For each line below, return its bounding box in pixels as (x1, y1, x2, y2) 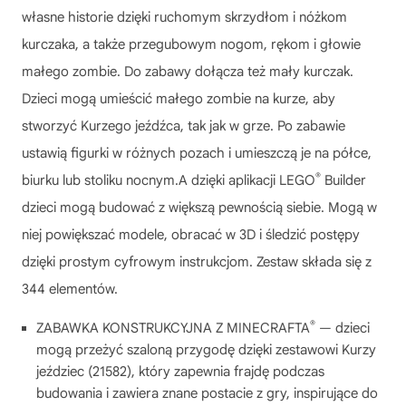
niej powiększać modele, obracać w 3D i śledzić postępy (22, 226, 360, 243)
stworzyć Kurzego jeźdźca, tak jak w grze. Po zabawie (22, 117, 345, 134)
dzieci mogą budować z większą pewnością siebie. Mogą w (22, 198, 377, 216)
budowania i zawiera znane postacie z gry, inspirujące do (36, 384, 378, 401)
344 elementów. (22, 280, 118, 297)
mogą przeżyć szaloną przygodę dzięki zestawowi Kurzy (36, 341, 376, 358)
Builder (321, 171, 366, 188)
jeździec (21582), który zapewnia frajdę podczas (36, 362, 324, 380)
